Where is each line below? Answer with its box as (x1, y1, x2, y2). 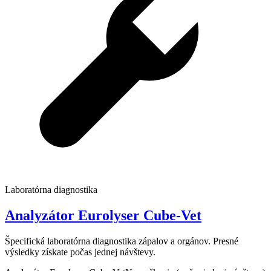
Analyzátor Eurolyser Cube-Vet (5, 207, 201, 224)
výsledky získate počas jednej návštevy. (5, 247, 155, 258)
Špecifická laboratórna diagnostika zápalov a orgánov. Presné (5, 236, 238, 247)
